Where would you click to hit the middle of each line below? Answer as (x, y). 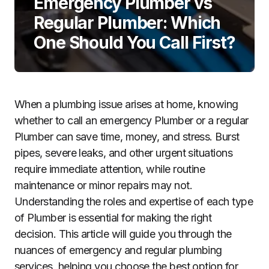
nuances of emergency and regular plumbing (118, 250)
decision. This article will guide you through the (123, 234)
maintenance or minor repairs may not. (104, 185)
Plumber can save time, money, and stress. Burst (127, 137)
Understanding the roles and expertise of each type (134, 201)
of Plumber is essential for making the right (113, 218)
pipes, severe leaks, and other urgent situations (124, 153)
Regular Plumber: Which (127, 23)
